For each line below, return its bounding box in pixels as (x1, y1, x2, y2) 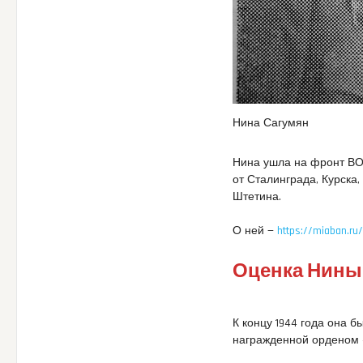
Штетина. (233, 189, 282, 204)
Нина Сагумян (233, 115, 310, 130)
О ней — (233, 223, 278, 238)
